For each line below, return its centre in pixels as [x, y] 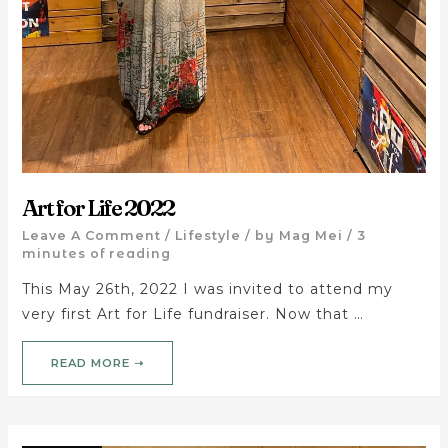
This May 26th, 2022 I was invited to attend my [207, 289]
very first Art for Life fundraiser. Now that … [192, 314]
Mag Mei [310, 236]
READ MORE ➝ [97, 362]
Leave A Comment [91, 236]
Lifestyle [207, 236]
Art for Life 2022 [97, 208]
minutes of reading [96, 254]
